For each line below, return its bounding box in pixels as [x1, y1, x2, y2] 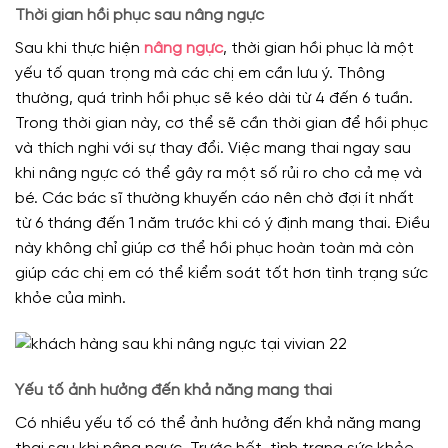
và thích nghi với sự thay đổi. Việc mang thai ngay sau [15, 140, 411, 158]
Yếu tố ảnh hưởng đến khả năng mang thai [15, 382, 332, 400]
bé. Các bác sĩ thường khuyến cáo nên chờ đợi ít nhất [15, 190, 414, 208]
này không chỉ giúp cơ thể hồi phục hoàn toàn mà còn [15, 240, 414, 258]
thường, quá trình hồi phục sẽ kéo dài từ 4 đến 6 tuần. [15, 90, 413, 108]
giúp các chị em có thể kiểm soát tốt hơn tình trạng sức [15, 265, 428, 283]
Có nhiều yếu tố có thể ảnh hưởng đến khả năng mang [15, 415, 421, 433]
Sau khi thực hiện [15, 40, 144, 58]
